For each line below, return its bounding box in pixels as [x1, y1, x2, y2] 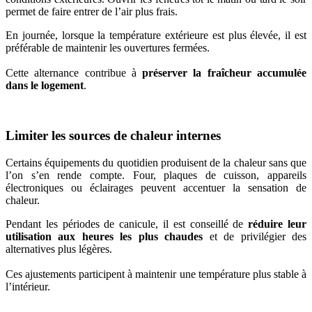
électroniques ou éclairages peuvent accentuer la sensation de [6, 182, 306, 194]
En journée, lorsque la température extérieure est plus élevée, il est [6, 29, 306, 41]
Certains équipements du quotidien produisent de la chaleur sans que [6, 157, 306, 169]
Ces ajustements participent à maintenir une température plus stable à [6, 268, 306, 281]
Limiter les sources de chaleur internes [6, 128, 221, 143]
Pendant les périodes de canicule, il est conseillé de [6, 218, 249, 231]
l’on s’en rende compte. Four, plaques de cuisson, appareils [6, 169, 306, 182]
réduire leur [248, 218, 307, 231]
